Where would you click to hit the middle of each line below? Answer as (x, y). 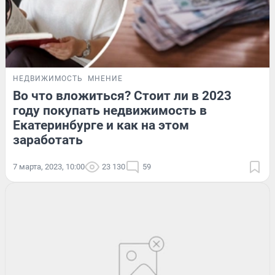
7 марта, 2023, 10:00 (49, 167)
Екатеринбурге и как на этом (101, 126)
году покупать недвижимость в (110, 111)
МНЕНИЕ (105, 79)
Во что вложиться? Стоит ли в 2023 (122, 96)
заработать (48, 140)
